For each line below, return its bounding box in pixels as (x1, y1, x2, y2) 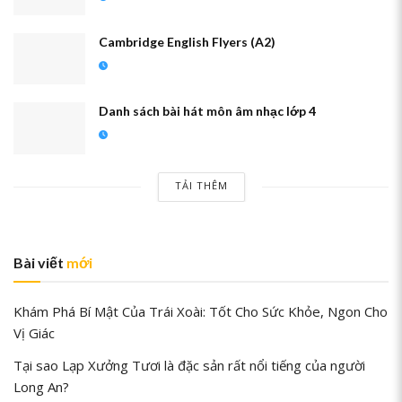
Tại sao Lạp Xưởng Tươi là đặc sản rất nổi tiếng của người (13, 355, 365, 374)
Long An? (13, 377, 69, 396)
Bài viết (13, 253, 66, 271)
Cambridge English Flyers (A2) (99, 34, 275, 50)
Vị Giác (13, 323, 55, 342)
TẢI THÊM (174, 178, 228, 192)
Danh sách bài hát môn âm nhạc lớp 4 (99, 103, 316, 119)
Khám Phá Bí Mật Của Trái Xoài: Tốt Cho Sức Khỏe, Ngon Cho (13, 301, 388, 320)
